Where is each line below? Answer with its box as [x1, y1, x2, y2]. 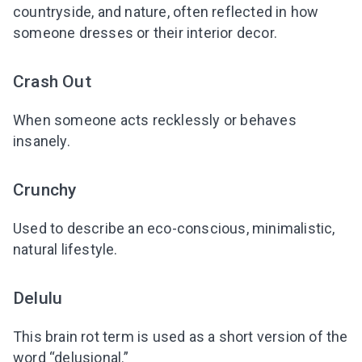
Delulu [13, 288, 63, 309]
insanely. [13, 133, 70, 150]
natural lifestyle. [13, 241, 118, 259]
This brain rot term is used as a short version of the [13, 328, 348, 346]
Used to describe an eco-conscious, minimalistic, [13, 220, 335, 238]
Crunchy [13, 179, 77, 200]
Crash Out [13, 71, 91, 92]
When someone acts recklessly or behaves [13, 112, 297, 129]
